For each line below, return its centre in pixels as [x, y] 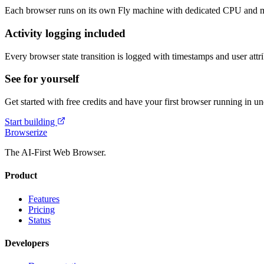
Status [39, 220]
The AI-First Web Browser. [55, 153]
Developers [27, 243]
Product [21, 176]
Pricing [42, 209]
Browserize [26, 133]
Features [44, 199]
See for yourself [42, 79]
